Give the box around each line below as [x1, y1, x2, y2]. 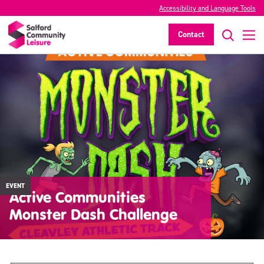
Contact [177, 29, 204, 41]
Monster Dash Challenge [9, 204, 177, 224]
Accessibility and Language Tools [159, 4, 256, 13]
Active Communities [9, 187, 146, 207]
